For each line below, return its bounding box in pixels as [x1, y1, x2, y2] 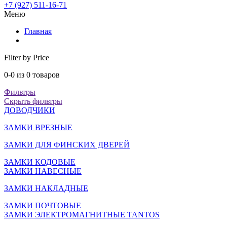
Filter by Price [4, 53, 49, 62]
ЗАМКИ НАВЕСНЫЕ [4, 167, 82, 175]
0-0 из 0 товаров [4, 70, 60, 79]
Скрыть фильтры [4, 97, 62, 105]
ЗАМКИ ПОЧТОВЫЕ [4, 201, 81, 210]
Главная [24, 27, 52, 35]
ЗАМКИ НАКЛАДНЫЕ [4, 184, 88, 193]
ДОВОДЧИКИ [4, 106, 55, 115]
